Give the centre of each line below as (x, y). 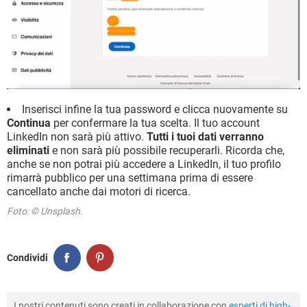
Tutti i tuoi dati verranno (205, 137)
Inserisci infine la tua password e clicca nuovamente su (155, 110)
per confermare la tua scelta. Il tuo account (155, 123)
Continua (29, 123)
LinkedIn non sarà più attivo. (77, 137)
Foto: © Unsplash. (45, 211)
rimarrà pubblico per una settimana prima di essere (130, 178)
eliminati (28, 151)
